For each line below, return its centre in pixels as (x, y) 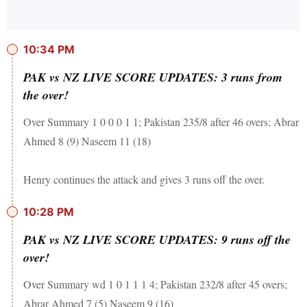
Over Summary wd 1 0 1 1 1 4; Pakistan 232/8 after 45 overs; (155, 284)
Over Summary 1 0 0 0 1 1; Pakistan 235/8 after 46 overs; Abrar (161, 122)
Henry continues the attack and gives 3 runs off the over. (144, 180)
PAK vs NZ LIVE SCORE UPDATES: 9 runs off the (157, 240)
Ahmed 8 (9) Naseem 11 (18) (87, 141)
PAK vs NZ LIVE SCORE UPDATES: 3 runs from (153, 77)
